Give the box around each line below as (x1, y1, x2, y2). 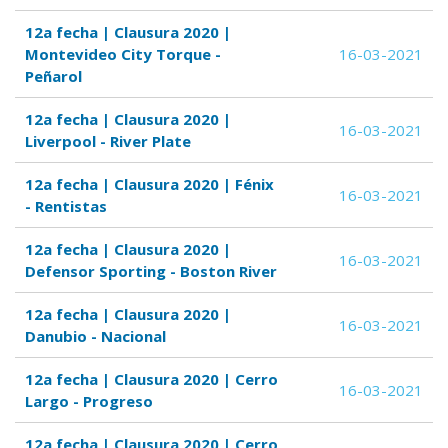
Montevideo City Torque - (25, 44, 221, 64)
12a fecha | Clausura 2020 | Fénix (25, 174, 274, 194)
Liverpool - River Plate (25, 131, 191, 151)
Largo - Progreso (25, 391, 153, 411)
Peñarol (25, 66, 82, 86)
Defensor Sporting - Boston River (25, 261, 277, 281)
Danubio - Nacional (25, 326, 166, 346)
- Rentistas (25, 196, 107, 216)
